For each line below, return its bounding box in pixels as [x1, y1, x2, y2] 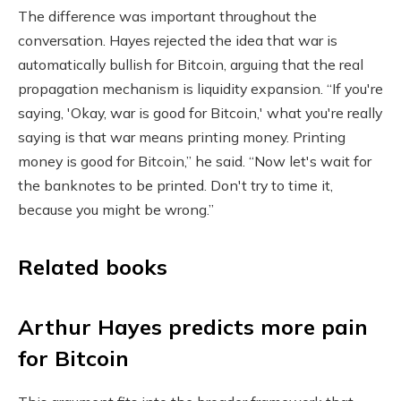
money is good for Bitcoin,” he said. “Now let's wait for [18, 152, 371, 171]
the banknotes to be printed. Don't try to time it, [18, 176, 333, 195]
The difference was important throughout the [18, 7, 317, 26]
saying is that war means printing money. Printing [18, 128, 346, 147]
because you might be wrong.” [18, 200, 214, 219]
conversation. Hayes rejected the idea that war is [18, 31, 337, 50]
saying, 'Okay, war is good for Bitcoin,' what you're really [18, 104, 382, 123]
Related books [18, 252, 167, 280]
